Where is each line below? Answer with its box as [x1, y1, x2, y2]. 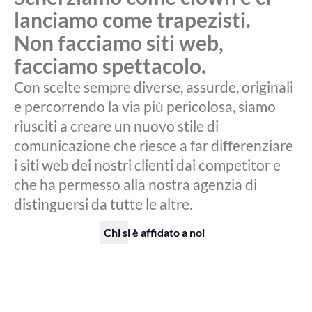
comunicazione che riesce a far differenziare [14, 136, 293, 154]
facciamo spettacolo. [14, 52, 206, 78]
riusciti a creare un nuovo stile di [14, 116, 219, 134]
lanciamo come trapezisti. [14, 6, 251, 32]
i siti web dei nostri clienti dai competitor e [14, 155, 281, 173]
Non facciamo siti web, [14, 29, 224, 55]
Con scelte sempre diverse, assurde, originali [14, 77, 293, 95]
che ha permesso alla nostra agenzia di [14, 175, 257, 193]
